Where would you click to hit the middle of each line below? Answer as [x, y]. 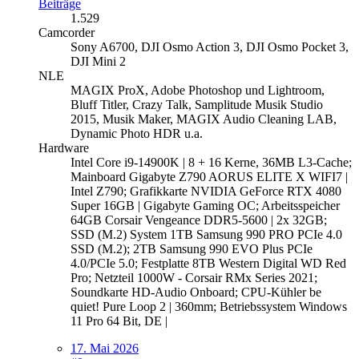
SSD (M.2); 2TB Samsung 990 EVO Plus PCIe [192, 248]
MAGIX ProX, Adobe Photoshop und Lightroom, [198, 90]
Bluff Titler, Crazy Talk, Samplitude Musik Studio [197, 104]
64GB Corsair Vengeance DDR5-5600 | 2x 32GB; [199, 220]
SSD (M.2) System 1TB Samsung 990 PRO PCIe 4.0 [206, 234]
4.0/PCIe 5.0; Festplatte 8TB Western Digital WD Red [208, 263]
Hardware [64, 147]
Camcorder [67, 32]
